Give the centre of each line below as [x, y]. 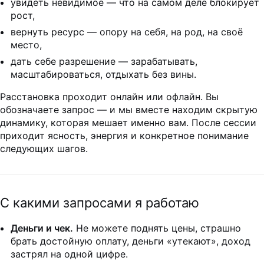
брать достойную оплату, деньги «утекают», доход [131, 241]
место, [26, 45]
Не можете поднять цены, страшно [157, 228]
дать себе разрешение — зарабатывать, [104, 62]
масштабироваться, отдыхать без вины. [103, 75]
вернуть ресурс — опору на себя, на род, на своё [127, 32]
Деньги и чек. [42, 228]
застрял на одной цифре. [69, 254]
